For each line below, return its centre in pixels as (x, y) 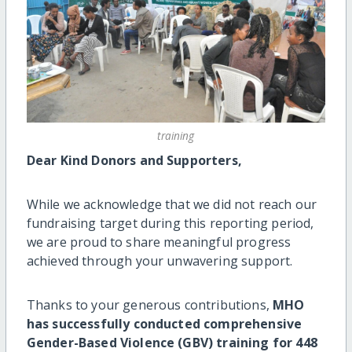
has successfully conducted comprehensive (164, 323)
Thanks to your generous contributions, (150, 304)
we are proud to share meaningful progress (159, 242)
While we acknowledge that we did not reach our (172, 204)
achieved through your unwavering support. (159, 260)
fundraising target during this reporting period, (170, 223)
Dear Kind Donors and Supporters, (134, 160)
